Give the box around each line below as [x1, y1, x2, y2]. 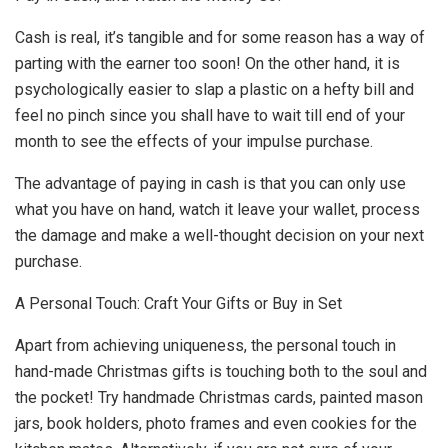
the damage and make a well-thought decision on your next [15, 226, 424, 246]
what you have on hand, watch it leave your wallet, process [15, 200, 420, 220]
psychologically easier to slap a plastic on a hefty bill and [15, 80, 414, 100]
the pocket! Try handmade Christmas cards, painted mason [15, 388, 423, 408]
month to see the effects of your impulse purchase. [15, 132, 373, 152]
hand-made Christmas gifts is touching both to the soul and [15, 362, 427, 382]
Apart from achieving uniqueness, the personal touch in [15, 336, 396, 356]
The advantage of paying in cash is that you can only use [15, 174, 406, 194]
